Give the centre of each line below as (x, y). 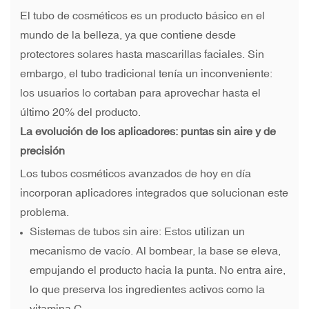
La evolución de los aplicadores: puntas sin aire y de (148, 131)
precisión (42, 151)
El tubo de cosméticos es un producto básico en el (142, 16)
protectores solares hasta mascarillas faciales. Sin (142, 54)
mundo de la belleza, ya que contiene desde (128, 35)
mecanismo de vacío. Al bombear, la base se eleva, (156, 251)
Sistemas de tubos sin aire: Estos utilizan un (138, 231)
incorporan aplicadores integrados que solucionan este (154, 193)
